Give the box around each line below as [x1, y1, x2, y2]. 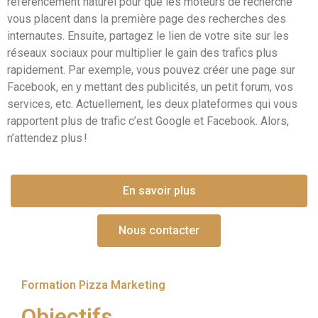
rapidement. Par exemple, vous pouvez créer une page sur [7, 62, 295, 77]
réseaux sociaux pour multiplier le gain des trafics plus [7, 45, 278, 60]
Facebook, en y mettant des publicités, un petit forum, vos [7, 79, 293, 94]
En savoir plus [122, 184, 196, 198]
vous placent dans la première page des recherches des [7, 11, 286, 26]
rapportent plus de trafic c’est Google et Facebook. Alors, [7, 114, 289, 128]
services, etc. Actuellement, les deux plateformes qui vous [7, 97, 297, 111]
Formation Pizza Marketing [21, 278, 165, 292]
